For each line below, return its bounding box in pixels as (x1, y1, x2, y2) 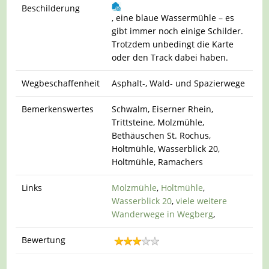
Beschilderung (22, 2, 80, 14)
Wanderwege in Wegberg (112, 208, 214, 220)
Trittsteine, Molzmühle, (112, 116, 205, 128)
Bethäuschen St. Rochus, (112, 130, 211, 142)
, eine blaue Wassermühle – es (112, 12, 235, 24)
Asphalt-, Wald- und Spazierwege (112, 77, 246, 89)
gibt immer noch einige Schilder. (112, 25, 244, 37)
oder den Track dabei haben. (112, 52, 229, 64)
